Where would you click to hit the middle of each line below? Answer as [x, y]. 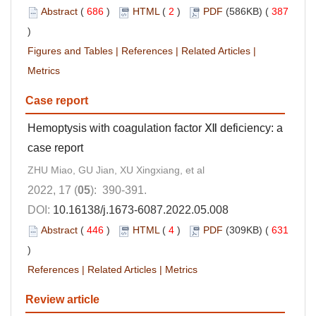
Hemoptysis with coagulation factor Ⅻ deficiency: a [155, 128]
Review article [62, 300]
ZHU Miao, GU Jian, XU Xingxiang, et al [116, 170]
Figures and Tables [70, 51]
